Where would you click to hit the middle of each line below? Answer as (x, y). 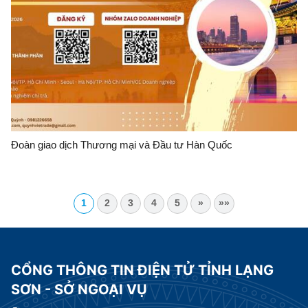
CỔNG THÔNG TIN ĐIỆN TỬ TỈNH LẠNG (142, 271)
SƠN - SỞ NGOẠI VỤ (79, 290)
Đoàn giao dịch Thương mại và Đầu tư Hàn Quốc (122, 145)
